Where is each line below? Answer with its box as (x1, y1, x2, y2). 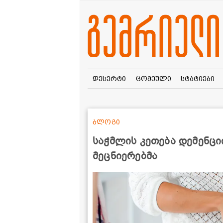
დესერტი (92, 74, 126, 83)
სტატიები (181, 74, 215, 83)
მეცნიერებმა (93, 149, 158, 163)
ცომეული (135, 74, 171, 83)
